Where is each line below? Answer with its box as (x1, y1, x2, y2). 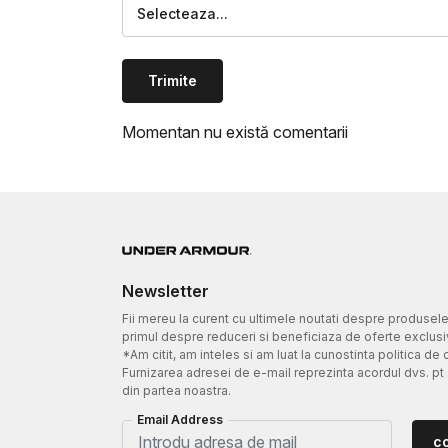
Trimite (148, 71, 197, 89)
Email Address (137, 411, 223, 427)
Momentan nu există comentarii (122, 121, 348, 142)
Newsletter (122, 280, 209, 301)
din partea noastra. (122, 382, 231, 398)
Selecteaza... (137, 4, 228, 22)
